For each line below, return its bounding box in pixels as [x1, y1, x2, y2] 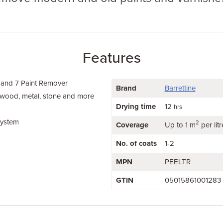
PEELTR [164, 157, 191, 166]
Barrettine [164, 84, 196, 93]
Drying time [115, 102, 156, 111]
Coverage [115, 120, 148, 129]
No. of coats [115, 139, 157, 148]
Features [82, 49, 141, 67]
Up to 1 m [164, 120, 196, 129]
